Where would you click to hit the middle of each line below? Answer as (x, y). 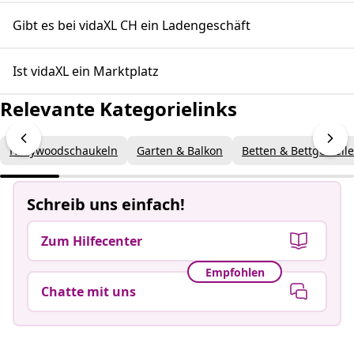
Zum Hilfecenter (92, 241)
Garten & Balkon (180, 151)
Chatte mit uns (88, 292)
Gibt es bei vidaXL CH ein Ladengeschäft (132, 25)
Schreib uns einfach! (106, 204)
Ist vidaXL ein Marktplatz (86, 71)
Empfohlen (235, 272)
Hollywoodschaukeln (64, 151)
